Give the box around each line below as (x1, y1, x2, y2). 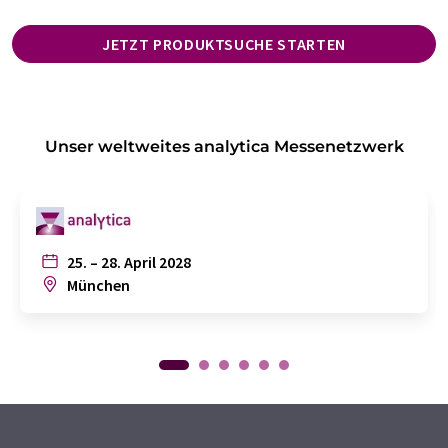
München (64, 274, 130, 295)
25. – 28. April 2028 (64, 251, 191, 272)
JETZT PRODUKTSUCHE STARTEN (102, 33, 346, 54)
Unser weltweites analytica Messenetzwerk (44, 136, 404, 156)
